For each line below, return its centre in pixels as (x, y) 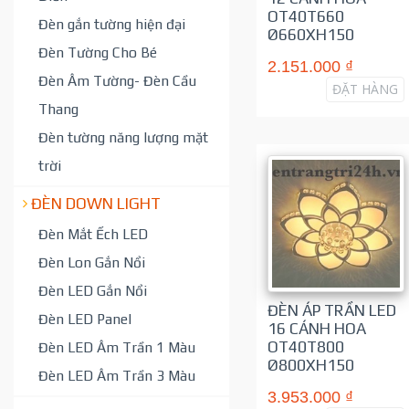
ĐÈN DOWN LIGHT (96, 203)
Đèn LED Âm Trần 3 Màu (117, 375)
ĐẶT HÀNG (365, 89)
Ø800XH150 (310, 365)
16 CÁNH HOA (316, 329)
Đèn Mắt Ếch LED (93, 233)
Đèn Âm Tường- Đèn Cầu (117, 80)
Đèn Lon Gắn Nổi (92, 262)
